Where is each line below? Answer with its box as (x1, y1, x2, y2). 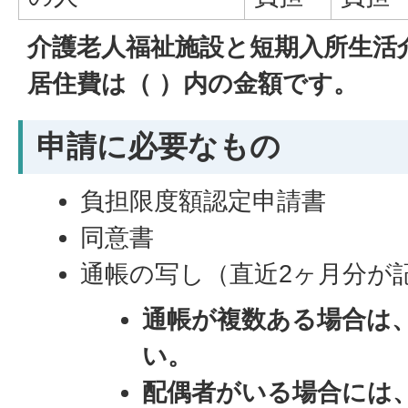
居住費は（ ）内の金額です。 (27, 69, 358, 97)
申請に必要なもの (36, 130, 280, 163)
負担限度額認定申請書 (80, 187, 327, 215)
